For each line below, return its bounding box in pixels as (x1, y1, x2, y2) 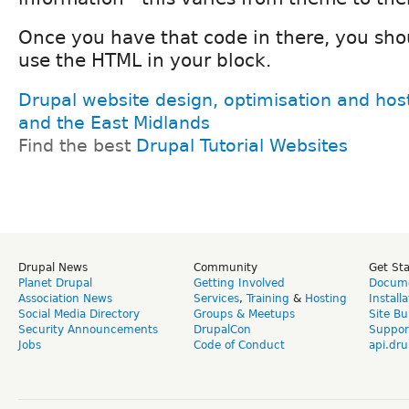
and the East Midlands (18, 112, 210, 132)
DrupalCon (194, 322, 251, 336)
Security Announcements (18, 322, 158, 336)
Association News (18, 291, 112, 305)
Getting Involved (194, 276, 285, 289)
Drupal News (18, 260, 88, 274)
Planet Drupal (18, 276, 92, 289)
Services (194, 291, 239, 305)
